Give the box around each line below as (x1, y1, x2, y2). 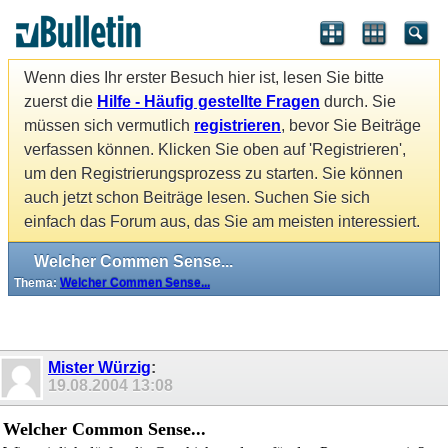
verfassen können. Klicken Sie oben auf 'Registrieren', (24, 141, 406, 159)
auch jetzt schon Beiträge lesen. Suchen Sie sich (24, 189, 370, 207)
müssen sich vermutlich (24, 117, 194, 135)
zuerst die (24, 93, 97, 111)
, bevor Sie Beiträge (281, 117, 421, 135)
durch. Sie (320, 93, 396, 111)
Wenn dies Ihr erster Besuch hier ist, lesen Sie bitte (24, 69, 384, 87)
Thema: (14, 275, 60, 290)
